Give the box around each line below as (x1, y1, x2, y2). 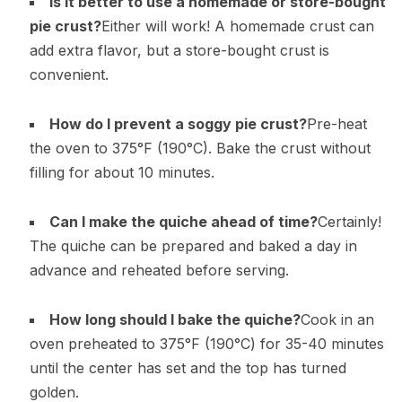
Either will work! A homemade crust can (100, 17, 374, 36)
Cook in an (300, 310, 374, 329)
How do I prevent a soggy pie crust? (48, 115, 307, 134)
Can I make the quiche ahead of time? (48, 213, 318, 232)
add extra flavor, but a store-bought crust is (29, 41, 329, 60)
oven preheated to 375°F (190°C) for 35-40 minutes (29, 335, 384, 354)
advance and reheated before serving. (29, 261, 289, 280)
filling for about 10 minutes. (29, 163, 214, 182)
